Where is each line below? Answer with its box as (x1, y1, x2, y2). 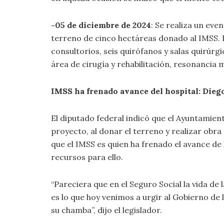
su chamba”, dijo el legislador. (51, 204, 162, 215)
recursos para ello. (51, 151, 123, 162)
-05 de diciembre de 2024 (51, 19, 151, 30)
